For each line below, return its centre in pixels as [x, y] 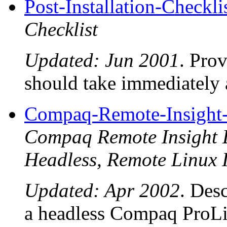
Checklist [61, 29]
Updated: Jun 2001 [102, 60]
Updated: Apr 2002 [102, 191]
